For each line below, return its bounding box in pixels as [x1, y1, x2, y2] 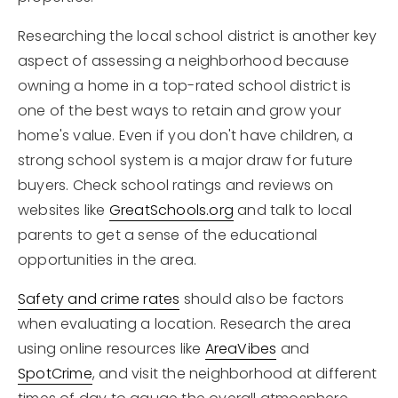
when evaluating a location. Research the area [18, 314, 352, 334]
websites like [18, 200, 109, 220]
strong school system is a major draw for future [18, 150, 354, 171]
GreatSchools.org [108, 200, 235, 220]
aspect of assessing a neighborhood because [18, 51, 350, 71]
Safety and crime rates [18, 289, 180, 309]
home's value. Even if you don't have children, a [18, 125, 354, 146]
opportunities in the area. [18, 250, 197, 270]
